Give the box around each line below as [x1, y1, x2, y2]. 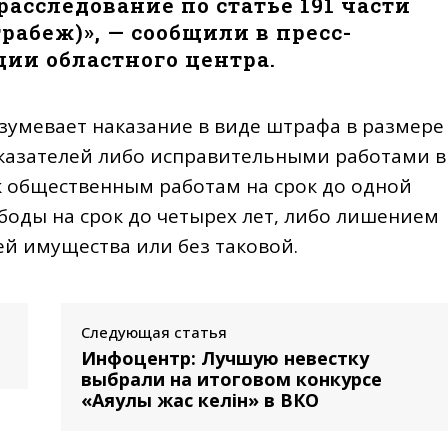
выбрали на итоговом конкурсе [80, 366, 382, 391]
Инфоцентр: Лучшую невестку [80, 345, 369, 370]
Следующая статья [80, 321, 227, 342]
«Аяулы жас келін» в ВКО [80, 387, 319, 412]
